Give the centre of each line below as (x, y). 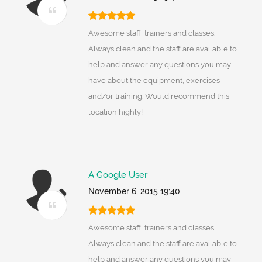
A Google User (118, 175)
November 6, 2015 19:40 (134, 192)
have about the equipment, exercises (154, 81)
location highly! (115, 112)
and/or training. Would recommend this (158, 96)
